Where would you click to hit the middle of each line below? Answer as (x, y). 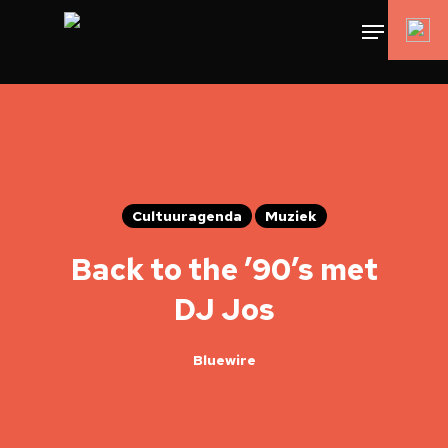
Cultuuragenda (186, 216)
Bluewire (224, 360)
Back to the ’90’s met (224, 269)
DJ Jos (224, 309)
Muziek (290, 216)
